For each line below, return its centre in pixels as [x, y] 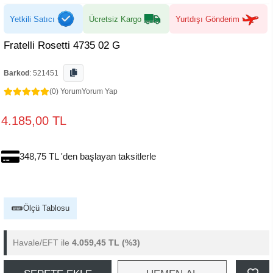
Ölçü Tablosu [46, 208]
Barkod [16, 73]
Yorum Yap [100, 91]
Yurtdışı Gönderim [207, 19]
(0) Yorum [66, 91]
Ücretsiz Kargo [115, 19]
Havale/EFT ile [42, 243]
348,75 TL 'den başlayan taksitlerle [88, 156]
